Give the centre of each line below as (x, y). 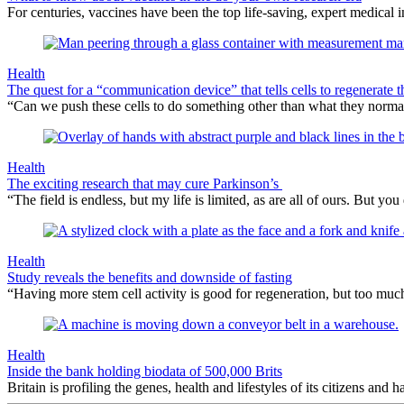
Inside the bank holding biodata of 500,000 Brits (145, 372)
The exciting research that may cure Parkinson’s (145, 184)
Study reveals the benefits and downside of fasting (150, 278)
